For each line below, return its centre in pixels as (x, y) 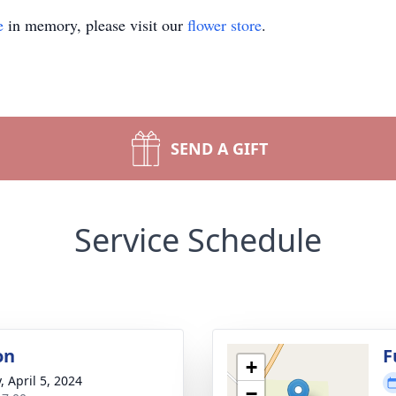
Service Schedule (198, 240)
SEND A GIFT (219, 148)
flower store (225, 25)
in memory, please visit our (95, 25)
